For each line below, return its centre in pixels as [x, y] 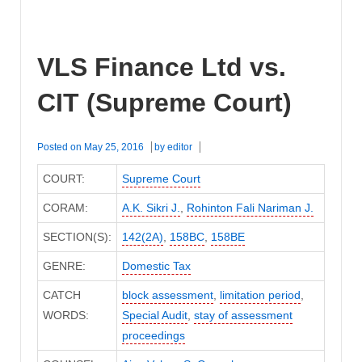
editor [180, 147]
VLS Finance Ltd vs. [162, 67]
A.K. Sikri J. [151, 208]
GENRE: [64, 266]
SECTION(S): [77, 237]
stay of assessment [243, 316]
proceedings [153, 336]
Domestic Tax [156, 266]
